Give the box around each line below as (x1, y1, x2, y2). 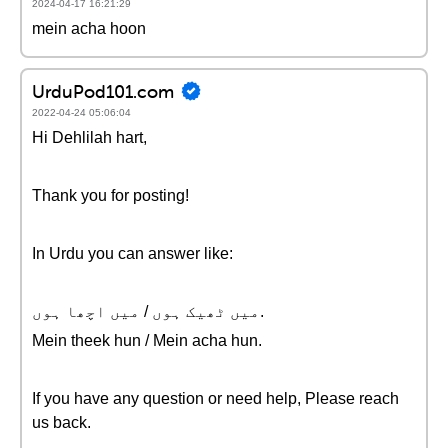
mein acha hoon (32, 20, 146, 37)
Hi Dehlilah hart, (32, 129, 147, 146)
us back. (32, 414, 91, 431)
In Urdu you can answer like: (32, 245, 233, 262)
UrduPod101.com (32, 79, 174, 103)
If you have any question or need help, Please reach (32, 390, 399, 407)
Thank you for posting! (32, 187, 189, 204)
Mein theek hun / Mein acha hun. (32, 332, 262, 349)
